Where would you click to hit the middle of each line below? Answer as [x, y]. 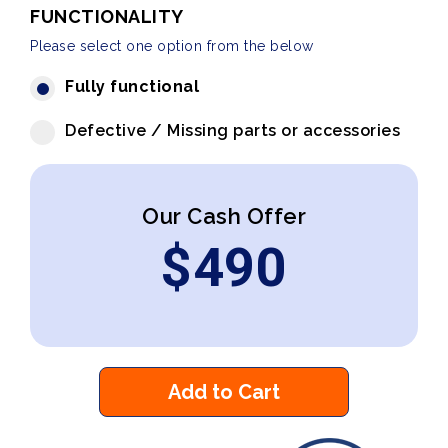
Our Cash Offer [224, 216]
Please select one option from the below [172, 46]
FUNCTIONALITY [107, 16]
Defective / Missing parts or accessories [232, 130]
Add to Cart [224, 392]
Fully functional [132, 86]
